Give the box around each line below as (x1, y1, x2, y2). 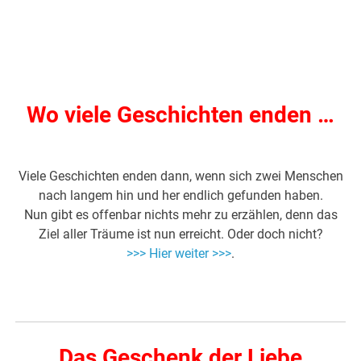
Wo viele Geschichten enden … (27, 102, 334, 129)
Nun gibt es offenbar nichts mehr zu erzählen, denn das (23, 207, 338, 223)
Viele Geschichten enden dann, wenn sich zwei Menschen (18, 168, 343, 185)
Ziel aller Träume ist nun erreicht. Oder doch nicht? (38, 226, 323, 243)
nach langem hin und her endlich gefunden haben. (38, 188, 323, 204)
